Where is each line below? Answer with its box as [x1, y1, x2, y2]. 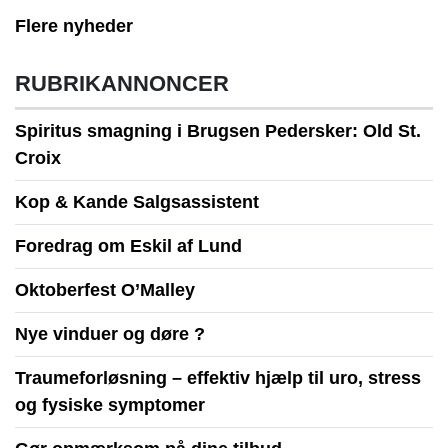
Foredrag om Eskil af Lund [15, 235, 242, 256]
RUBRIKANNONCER [15, 70, 229, 96]
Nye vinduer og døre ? [15, 323, 205, 344]
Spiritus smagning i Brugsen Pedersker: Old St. [15, 120, 421, 141]
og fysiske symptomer [15, 394, 205, 415]
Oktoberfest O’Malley [15, 279, 195, 300]
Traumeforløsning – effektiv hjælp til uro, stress [15, 367, 421, 388]
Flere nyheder [15, 15, 133, 36]
